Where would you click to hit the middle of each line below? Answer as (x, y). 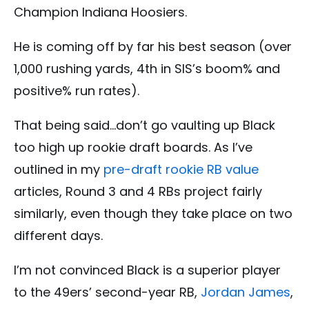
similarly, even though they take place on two (153, 213)
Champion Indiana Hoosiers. (100, 12)
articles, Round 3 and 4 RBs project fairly (138, 191)
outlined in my (59, 169)
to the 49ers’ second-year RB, (107, 292)
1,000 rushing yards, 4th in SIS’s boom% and (147, 68)
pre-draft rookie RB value (181, 169)
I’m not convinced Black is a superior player (147, 270)
